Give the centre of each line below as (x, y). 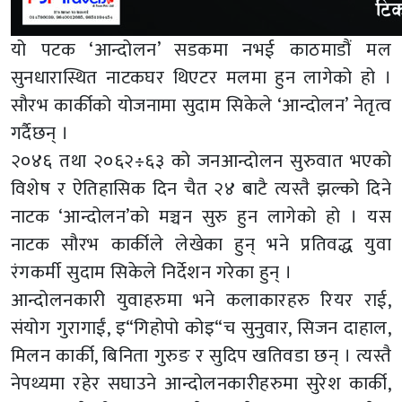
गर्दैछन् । (40, 134)
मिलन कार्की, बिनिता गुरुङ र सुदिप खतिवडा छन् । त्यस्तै (201, 356)
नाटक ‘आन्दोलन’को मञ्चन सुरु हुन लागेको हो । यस (201, 217)
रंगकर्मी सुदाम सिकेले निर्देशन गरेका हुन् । (152, 273)
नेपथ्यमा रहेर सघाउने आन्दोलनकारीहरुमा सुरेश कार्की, (201, 384)
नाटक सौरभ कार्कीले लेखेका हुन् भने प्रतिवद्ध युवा (201, 245)
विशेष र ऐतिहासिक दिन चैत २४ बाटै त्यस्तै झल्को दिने (201, 189)
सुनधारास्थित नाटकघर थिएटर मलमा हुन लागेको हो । (201, 78)
